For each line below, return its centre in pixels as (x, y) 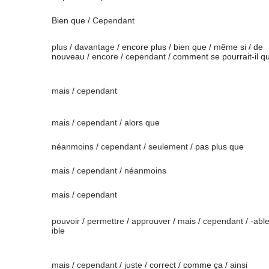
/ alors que (138, 122)
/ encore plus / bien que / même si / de (189, 47)
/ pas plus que (216, 147)
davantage (95, 47)
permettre (106, 221)
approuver (151, 221)
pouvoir (66, 221)
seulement (168, 147)
